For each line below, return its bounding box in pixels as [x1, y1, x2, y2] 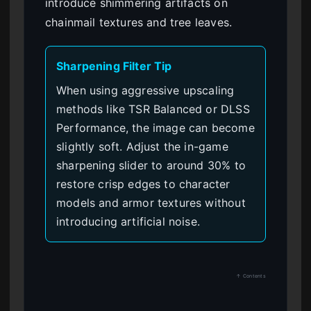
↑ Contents [236, 272, 266, 279]
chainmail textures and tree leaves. [45, 15, 233, 29]
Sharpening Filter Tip [56, 58, 172, 73]
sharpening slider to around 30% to [56, 158, 246, 172]
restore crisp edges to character [56, 176, 230, 191]
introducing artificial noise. [56, 214, 201, 228]
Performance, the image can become [56, 120, 255, 135]
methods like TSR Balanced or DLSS [56, 101, 250, 116]
